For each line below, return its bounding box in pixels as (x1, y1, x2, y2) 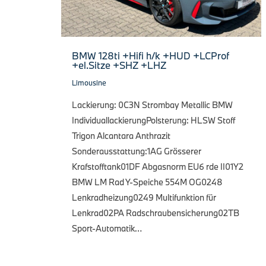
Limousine (72, 77, 106, 87)
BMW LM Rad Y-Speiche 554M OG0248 (72, 176, 223, 188)
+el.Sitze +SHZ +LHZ (72, 58, 166, 71)
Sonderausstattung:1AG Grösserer (72, 145, 201, 157)
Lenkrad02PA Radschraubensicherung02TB (72, 207, 239, 218)
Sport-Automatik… (72, 222, 142, 234)
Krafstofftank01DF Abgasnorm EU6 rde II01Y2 (72, 160, 243, 172)
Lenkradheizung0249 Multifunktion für (72, 191, 216, 203)
